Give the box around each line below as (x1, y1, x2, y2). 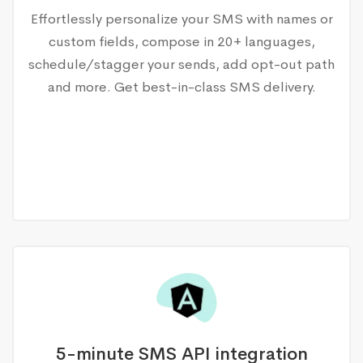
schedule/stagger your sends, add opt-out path (28, 55, 335, 73)
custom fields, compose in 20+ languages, (48, 32, 315, 50)
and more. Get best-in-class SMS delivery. (47, 78, 316, 96)
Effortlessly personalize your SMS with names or (30, 10, 333, 28)
